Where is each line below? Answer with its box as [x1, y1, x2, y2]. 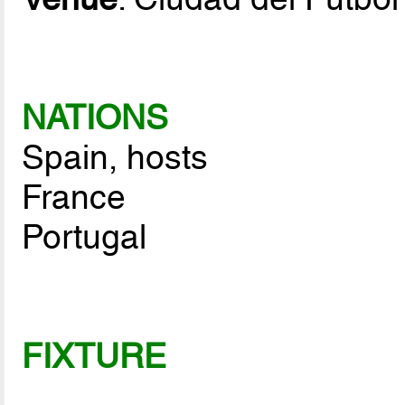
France [22, 176, 127, 217]
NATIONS [22, 97, 169, 137]
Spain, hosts [22, 137, 209, 177]
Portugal [22, 216, 147, 257]
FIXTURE [22, 335, 167, 376]
